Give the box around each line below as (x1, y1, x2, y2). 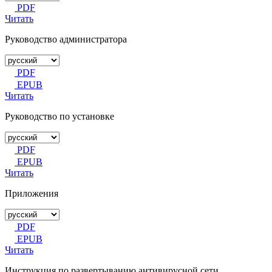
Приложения (5, 188, 58, 199)
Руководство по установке (5, 110, 114, 121)
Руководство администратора (5, 33, 127, 44)
